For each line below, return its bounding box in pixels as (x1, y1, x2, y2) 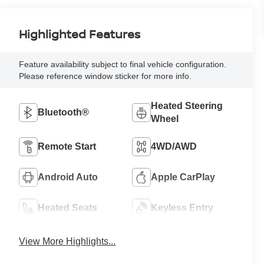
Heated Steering (151, 100, 223, 111)
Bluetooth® (38, 107, 90, 117)
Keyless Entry (151, 202, 214, 213)
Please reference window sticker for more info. (19, 71, 192, 81)
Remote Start (38, 141, 97, 151)
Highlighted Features (19, 25, 141, 42)
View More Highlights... (19, 236, 116, 246)
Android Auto (38, 171, 98, 182)
